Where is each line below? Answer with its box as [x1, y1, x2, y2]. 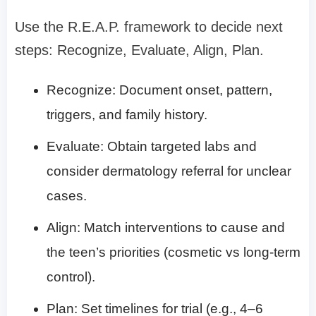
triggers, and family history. [47, 107, 207, 123]
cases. [47, 188, 87, 204]
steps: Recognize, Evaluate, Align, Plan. [15, 42, 264, 59]
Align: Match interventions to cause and [47, 220, 285, 236]
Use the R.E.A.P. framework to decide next [15, 19, 283, 35]
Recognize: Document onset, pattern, [47, 83, 272, 98]
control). [47, 269, 95, 285]
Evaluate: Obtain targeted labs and [47, 139, 257, 154]
